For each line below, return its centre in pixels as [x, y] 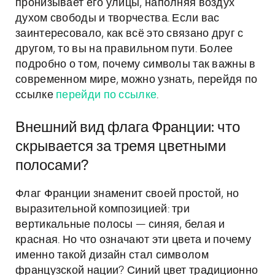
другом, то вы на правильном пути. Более [124, 49]
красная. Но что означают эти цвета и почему [133, 240]
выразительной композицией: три [103, 209]
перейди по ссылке [107, 95]
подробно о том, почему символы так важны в [136, 64]
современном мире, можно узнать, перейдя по [137, 80]
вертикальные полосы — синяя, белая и [120, 225]
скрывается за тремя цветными [121, 147]
